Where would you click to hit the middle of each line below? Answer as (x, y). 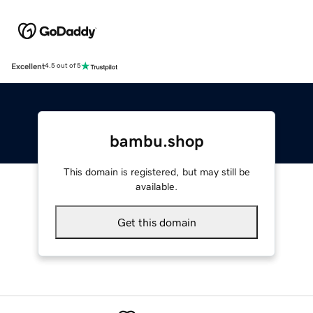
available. (156, 186)
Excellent (28, 66)
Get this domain (156, 222)
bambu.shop (156, 141)
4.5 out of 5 (63, 66)
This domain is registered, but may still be (156, 172)
